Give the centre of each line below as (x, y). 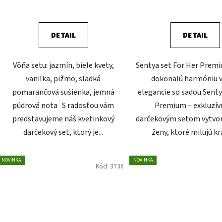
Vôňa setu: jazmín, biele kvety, (63, 65)
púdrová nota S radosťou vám (63, 105)
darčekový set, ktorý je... (63, 132)
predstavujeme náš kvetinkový (63, 119)
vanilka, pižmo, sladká (63, 79)
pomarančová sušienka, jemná (63, 92)
